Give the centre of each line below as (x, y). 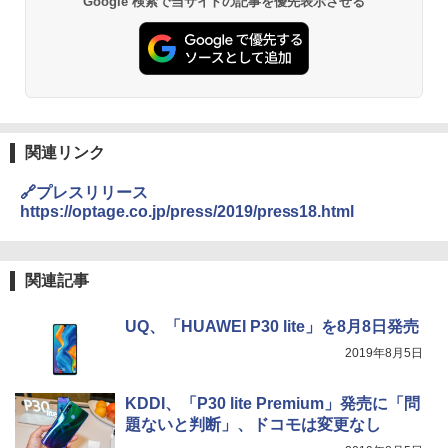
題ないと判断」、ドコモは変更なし (253, 425)
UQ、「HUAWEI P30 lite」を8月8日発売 (272, 327)
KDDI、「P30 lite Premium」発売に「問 (272, 404)
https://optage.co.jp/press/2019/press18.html (187, 212)
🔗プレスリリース (84, 193)
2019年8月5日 (384, 353)
